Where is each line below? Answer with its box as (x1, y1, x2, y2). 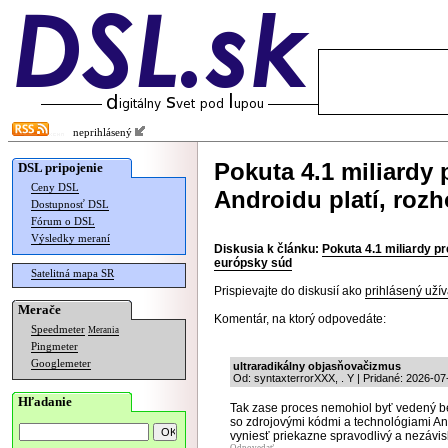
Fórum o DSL (31, 216, 95, 227)
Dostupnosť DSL (31, 199, 109, 210)
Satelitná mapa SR (31, 268, 114, 279)
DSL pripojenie (18, 160, 103, 175)
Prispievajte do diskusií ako (214, 284, 365, 298)
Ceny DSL (31, 182, 79, 193)
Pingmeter (31, 341, 78, 352)
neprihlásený (64, 127, 135, 138)
